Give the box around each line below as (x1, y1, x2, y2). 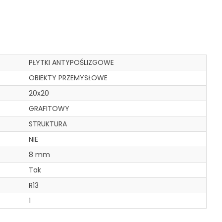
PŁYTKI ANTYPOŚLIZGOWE (29, 57, 114, 67)
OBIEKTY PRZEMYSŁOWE (29, 73, 108, 83)
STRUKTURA (29, 119, 67, 129)
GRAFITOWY (29, 104, 70, 113)
